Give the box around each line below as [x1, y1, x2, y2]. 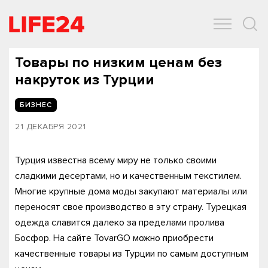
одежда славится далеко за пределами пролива [15, 217, 224, 229]
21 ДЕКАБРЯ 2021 [15, 121, 86, 132]
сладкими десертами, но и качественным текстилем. [15, 170, 242, 182]
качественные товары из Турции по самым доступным [15, 248, 248, 260]
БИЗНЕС [20, 100, 52, 109]
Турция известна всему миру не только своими [15, 154, 217, 166]
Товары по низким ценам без [15, 54, 222, 71]
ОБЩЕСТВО [12, 31, 60, 41]
